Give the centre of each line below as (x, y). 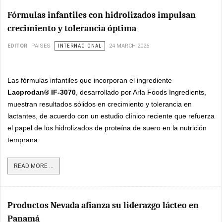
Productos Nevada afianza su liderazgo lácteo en (103, 205)
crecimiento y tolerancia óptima (72, 28)
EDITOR (17, 46)
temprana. (24, 139)
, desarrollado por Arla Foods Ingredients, (141, 92)
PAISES (41, 46)
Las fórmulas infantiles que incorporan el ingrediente (90, 80)
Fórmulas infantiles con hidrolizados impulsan (102, 15)
